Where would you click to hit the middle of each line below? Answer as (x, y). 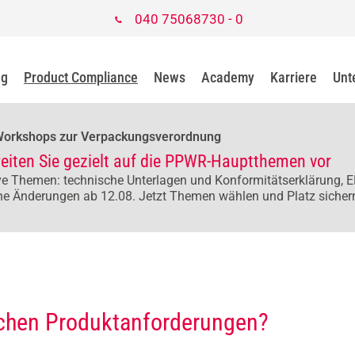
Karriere (294, 77)
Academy (228, 77)
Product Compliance (81, 77)
